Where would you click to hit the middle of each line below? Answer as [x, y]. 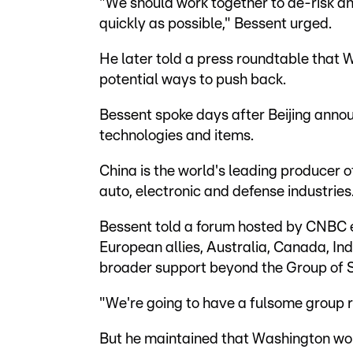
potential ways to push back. [193, 80]
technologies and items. [176, 136]
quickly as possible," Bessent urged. [216, 24]
